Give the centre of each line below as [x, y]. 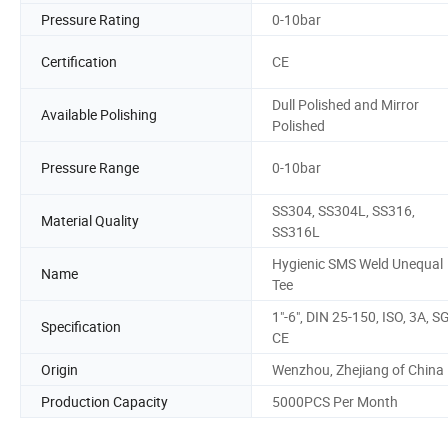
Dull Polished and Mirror [345, 104]
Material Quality [90, 221]
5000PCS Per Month [335, 401]
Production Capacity [104, 401]
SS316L [296, 231]
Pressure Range [90, 168]
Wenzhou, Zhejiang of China [358, 369]
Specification [81, 327]
